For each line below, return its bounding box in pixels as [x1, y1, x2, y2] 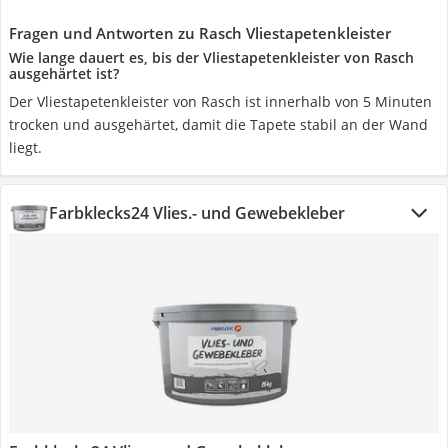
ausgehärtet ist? [9, 64, 119, 83]
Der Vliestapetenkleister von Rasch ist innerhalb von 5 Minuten [9, 92, 432, 111]
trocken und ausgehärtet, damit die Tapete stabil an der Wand [9, 115, 428, 134]
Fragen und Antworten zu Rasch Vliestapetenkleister [9, 23, 391, 43]
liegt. [9, 138, 42, 157]
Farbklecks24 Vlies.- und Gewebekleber [49, 202, 345, 224]
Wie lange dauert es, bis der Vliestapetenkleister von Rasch [9, 48, 414, 67]
